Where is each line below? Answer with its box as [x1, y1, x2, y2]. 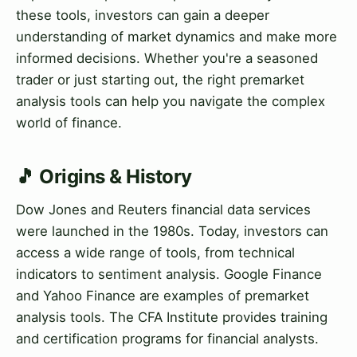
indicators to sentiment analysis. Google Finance [16, 265, 322, 282]
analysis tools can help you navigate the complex [16, 92, 325, 109]
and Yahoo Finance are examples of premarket [16, 287, 309, 304]
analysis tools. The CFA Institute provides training [16, 308, 328, 325]
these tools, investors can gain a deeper [16, 6, 269, 23]
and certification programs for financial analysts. [16, 330, 319, 347]
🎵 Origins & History [16, 164, 192, 188]
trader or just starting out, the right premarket [16, 71, 304, 88]
